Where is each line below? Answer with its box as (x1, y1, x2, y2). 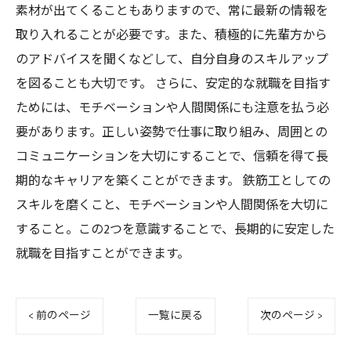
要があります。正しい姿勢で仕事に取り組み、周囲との (16, 122, 327, 143)
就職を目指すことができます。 (16, 244, 190, 265)
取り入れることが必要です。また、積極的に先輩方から (16, 25, 327, 46)
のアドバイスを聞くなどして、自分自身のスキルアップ (16, 49, 328, 71)
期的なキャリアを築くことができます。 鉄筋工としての (16, 171, 331, 192)
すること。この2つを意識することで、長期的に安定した (16, 219, 335, 241)
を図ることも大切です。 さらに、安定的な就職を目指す (16, 74, 331, 95)
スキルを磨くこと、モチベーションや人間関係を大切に (16, 195, 328, 216)
